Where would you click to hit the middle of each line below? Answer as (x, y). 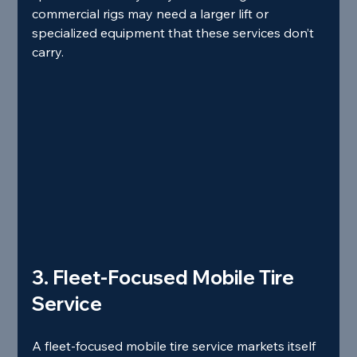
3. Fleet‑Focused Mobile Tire (165, 277)
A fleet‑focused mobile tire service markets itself (176, 345)
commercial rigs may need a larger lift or (152, 14)
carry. (48, 52)
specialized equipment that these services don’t (175, 33)
